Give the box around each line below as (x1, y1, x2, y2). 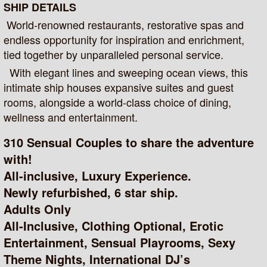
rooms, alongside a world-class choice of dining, (4, 94, 232, 110)
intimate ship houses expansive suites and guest (4, 79, 234, 95)
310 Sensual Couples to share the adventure (4, 133, 254, 151)
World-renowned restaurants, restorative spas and (4, 17, 244, 33)
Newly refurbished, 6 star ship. (4, 184, 179, 201)
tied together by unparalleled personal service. (4, 46, 224, 63)
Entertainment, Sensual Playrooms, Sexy (4, 234, 236, 252)
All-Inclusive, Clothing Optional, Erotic (4, 217, 224, 235)
